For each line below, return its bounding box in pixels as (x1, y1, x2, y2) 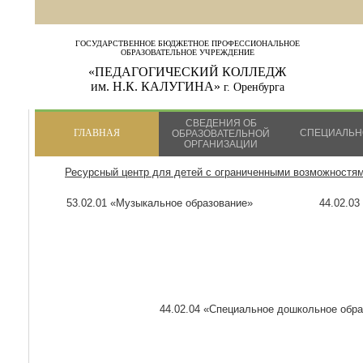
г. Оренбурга (223, 81, 284, 93)
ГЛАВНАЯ (74, 127, 120, 139)
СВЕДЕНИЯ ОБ (185, 117, 257, 129)
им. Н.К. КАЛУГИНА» (90, 79, 224, 93)
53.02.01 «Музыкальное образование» (66, 197, 253, 209)
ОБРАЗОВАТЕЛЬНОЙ (172, 128, 270, 139)
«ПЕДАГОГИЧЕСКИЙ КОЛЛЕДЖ (88, 65, 286, 79)
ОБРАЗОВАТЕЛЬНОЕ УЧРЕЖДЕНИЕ (120, 48, 254, 57)
